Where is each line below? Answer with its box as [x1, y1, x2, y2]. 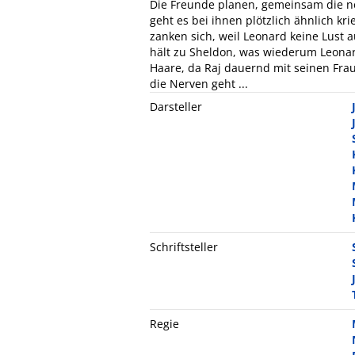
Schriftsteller [150, 239, 218, 254]
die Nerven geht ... [150, 75, 248, 91]
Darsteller [150, 98, 202, 114]
